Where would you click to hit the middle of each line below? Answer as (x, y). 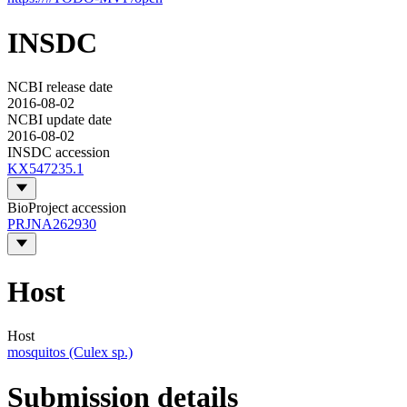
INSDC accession (59, 153)
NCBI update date (60, 120)
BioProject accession (67, 208)
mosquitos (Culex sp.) (70, 352)
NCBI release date (60, 87)
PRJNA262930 (52, 224)
